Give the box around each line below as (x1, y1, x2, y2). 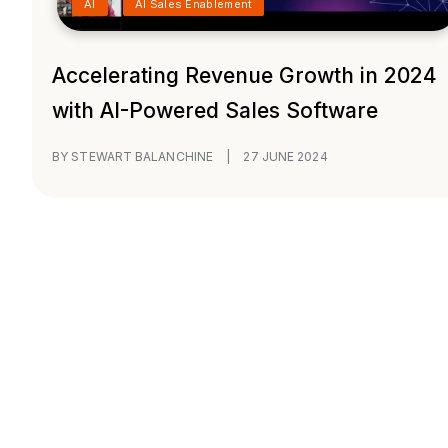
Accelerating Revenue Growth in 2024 (52, 63, 437, 89)
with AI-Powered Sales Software (52, 98, 378, 124)
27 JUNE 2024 (243, 149, 328, 165)
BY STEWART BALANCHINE (52, 149, 217, 165)
